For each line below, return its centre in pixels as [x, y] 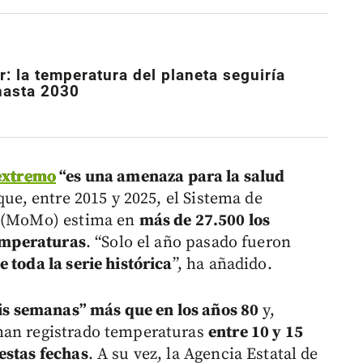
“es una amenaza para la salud [170, 177]
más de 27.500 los [205, 220]
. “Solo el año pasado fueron [188, 242]
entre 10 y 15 [255, 332]
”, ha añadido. [222, 264]
